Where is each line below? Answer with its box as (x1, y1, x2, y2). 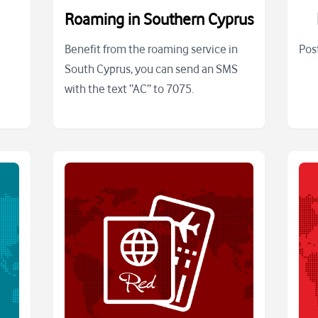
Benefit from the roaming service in (64, 42, 238, 57)
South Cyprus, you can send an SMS (64, 62, 238, 77)
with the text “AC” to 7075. (64, 82, 194, 97)
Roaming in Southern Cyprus (64, 9, 253, 29)
